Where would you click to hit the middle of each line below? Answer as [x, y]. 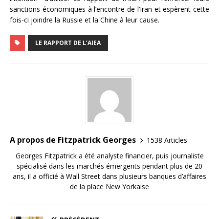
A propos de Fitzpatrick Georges [73, 140]
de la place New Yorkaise [109, 187]
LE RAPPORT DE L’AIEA [68, 43]
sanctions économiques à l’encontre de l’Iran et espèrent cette [109, 9]
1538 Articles [167, 140]
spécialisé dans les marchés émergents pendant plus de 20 [109, 166]
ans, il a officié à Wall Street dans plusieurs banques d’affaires [109, 176]
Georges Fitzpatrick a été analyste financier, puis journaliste [109, 156]
